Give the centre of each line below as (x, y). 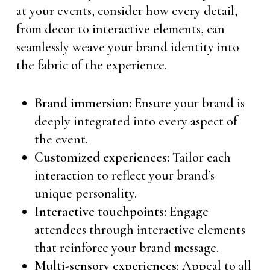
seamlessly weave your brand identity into (127, 47)
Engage (187, 212)
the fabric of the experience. (91, 65)
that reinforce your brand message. (126, 248)
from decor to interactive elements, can (120, 29)
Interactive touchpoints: (100, 212)
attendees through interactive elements (140, 230)
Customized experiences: (102, 157)
